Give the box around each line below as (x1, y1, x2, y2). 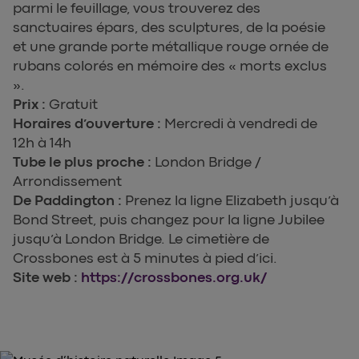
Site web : (13, 269, 81, 286)
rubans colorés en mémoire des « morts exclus (13, 58, 327, 75)
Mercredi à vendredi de (164, 115, 317, 132)
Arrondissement (13, 173, 122, 190)
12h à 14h (13, 135, 71, 151)
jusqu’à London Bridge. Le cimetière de (13, 231, 269, 248)
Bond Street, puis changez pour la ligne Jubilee (13, 212, 325, 228)
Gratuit (49, 96, 98, 113)
